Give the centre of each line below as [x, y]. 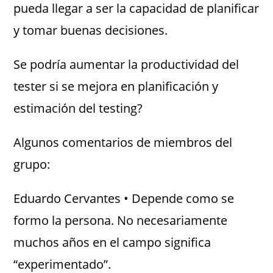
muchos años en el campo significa [112, 242]
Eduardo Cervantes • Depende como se [124, 198]
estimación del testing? [78, 108]
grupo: [32, 164]
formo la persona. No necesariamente [121, 220]
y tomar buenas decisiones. [91, 30]
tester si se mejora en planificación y [116, 86]
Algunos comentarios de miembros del [123, 142]
